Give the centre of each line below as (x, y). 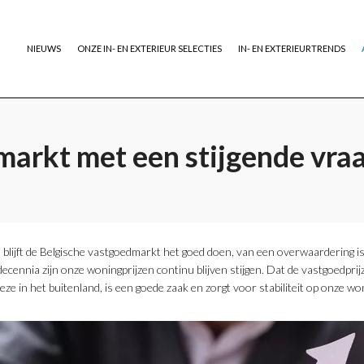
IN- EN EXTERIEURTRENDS (292, 48)
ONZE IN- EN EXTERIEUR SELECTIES (149, 48)
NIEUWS (44, 48)
